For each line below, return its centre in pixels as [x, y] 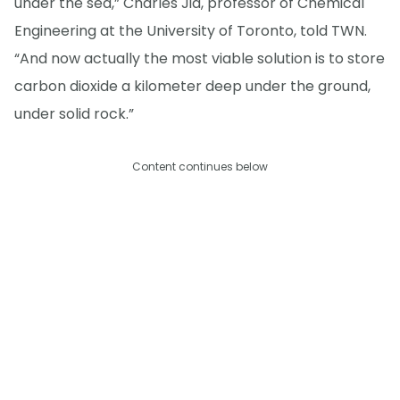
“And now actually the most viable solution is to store [200, 59]
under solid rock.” [74, 114]
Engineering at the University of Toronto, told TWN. [191, 31]
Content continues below [200, 167]
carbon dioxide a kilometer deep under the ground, [192, 87]
